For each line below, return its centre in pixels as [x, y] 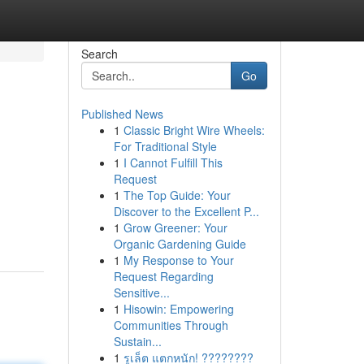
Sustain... [137, 341]
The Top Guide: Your [177, 195]
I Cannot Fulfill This [173, 162]
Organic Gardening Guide [180, 244]
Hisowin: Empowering [178, 309]
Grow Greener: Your [175, 227]
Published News [122, 114]
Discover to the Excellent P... [186, 211]
